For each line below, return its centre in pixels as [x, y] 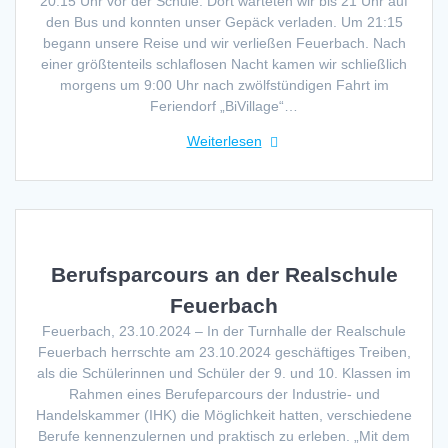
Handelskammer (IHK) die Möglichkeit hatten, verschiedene [224, 414]
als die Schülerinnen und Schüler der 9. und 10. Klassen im [224, 372]
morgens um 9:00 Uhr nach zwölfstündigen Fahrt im [224, 84]
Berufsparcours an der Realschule [224, 274]
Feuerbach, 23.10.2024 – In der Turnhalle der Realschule [224, 330]
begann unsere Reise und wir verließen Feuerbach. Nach [224, 42]
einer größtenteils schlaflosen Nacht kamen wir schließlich [224, 63]
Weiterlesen [224, 140]
